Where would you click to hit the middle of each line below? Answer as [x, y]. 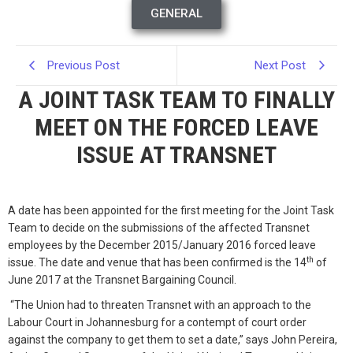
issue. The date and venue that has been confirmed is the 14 [157, 262]
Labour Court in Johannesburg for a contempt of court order [157, 322]
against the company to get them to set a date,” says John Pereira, [173, 340]
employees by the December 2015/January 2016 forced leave [162, 245]
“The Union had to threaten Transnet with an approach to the [160, 305]
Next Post [280, 65]
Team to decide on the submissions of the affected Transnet [159, 228]
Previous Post [84, 65]
